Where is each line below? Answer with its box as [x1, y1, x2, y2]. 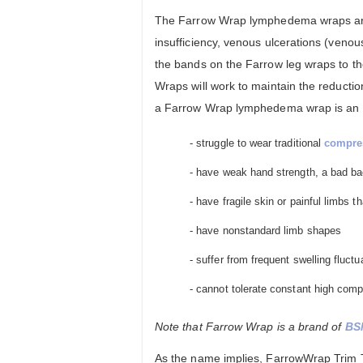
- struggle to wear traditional [186, 137, 325, 150]
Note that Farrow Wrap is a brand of [155, 320, 345, 334]
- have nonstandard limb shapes [186, 224, 342, 237]
